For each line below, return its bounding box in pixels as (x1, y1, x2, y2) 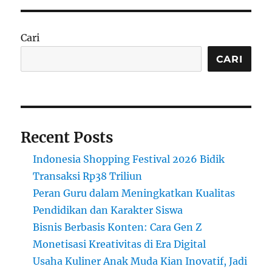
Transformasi (92, 27, 143, 38)
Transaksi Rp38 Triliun (33, 170, 143, 183)
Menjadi (92, 53, 125, 63)
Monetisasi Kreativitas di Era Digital (33, 238, 206, 251)
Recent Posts (21, 128, 114, 148)
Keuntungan (92, 66, 143, 76)
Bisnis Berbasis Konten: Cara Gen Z (33, 221, 202, 234)
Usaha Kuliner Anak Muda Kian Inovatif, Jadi (33, 255, 248, 268)
